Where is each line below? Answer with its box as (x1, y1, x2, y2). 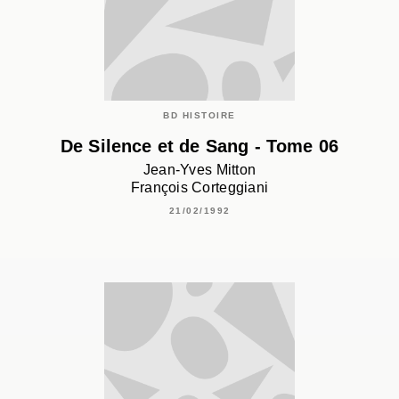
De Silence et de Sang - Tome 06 (61, 135, 338, 156)
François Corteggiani (130, 180, 269, 196)
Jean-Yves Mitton (142, 162, 256, 178)
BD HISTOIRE (163, 110, 236, 120)
